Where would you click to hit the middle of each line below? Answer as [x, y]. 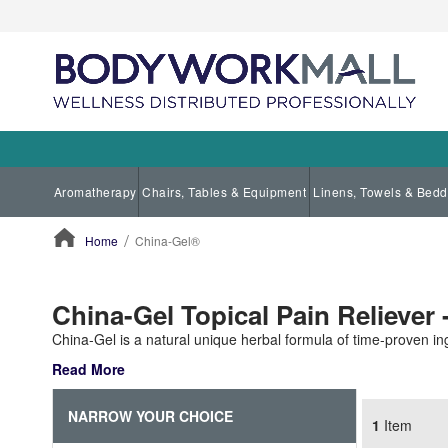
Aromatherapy [95, 191]
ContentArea [91, 279]
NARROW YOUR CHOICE [150, 415]
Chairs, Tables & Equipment [224, 191]
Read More [88, 368]
